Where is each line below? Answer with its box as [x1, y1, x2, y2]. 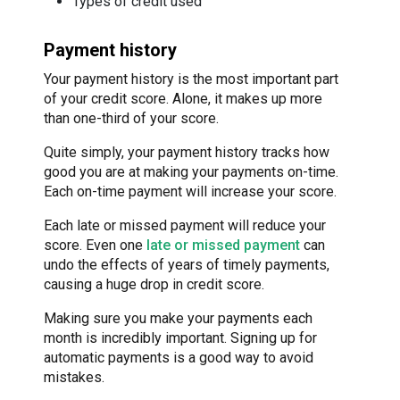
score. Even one [44, 236, 146, 254]
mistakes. [44, 368, 104, 386]
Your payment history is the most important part [44, 70, 338, 87]
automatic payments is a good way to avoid [44, 348, 313, 366]
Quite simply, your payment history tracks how [44, 143, 329, 161]
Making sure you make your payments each [44, 309, 312, 327]
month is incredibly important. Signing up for [44, 329, 317, 346]
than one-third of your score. [44, 109, 219, 127]
